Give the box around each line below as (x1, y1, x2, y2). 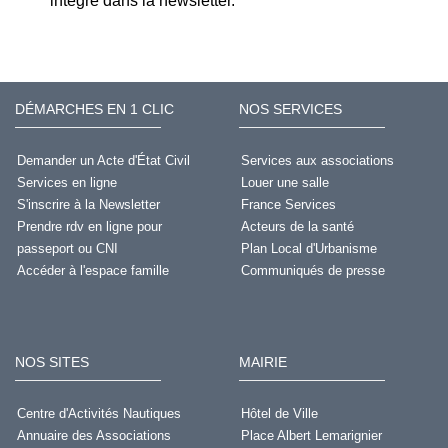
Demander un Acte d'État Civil (16, 152, 190, 168)
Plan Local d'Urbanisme (240, 240, 377, 256)
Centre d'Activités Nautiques (16, 405, 181, 421)
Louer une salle (240, 174, 329, 190)
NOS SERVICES (239, 100, 342, 117)
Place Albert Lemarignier (240, 427, 382, 443)
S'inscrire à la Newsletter (16, 196, 160, 212)
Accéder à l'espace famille (16, 262, 169, 278)
